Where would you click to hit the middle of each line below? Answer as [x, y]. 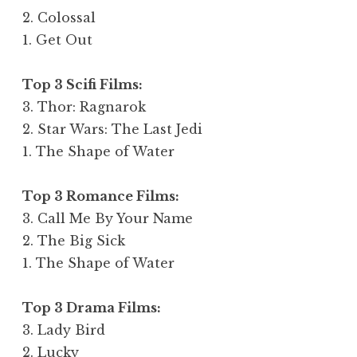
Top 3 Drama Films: [92, 307]
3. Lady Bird [64, 330]
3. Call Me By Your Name [108, 218]
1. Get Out [57, 39]
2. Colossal [59, 17]
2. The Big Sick [74, 240]
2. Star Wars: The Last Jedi [112, 129]
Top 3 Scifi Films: [82, 84]
